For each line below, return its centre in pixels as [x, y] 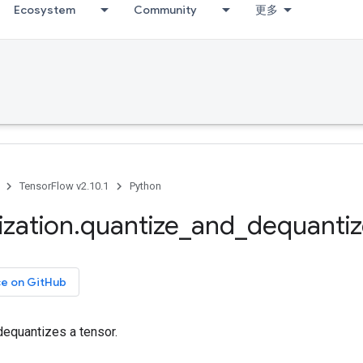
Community [165, 10]
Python [145, 186]
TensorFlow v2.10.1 [64, 186]
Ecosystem [45, 10]
